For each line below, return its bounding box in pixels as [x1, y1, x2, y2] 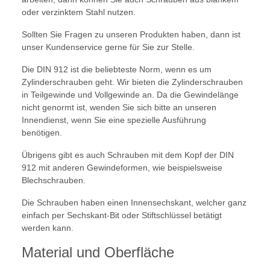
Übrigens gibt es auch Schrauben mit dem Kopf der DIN [22, 150, 234, 160]
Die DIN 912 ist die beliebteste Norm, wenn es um [22, 64, 212, 75]
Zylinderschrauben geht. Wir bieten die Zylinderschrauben [22, 77, 243, 87]
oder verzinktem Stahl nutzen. [22, 7, 136, 17]
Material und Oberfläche [22, 244, 174, 261]
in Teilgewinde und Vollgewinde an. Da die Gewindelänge [22, 90, 239, 100]
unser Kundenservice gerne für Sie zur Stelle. [22, 42, 195, 52]
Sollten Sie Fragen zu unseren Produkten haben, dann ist [22, 30, 240, 40]
